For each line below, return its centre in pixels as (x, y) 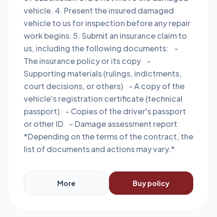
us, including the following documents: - (101, 48)
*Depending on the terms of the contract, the (108, 136)
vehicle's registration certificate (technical (103, 99)
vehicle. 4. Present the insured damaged (99, 10)
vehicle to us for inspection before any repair (107, 23)
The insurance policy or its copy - (87, 61)
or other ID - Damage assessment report (101, 124)
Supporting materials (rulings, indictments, (103, 73)
